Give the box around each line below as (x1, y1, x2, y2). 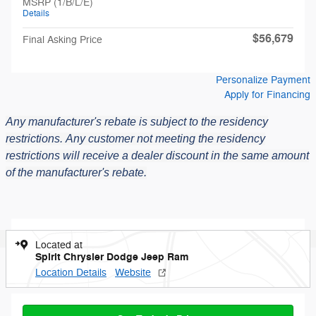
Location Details (35, 267, 107, 279)
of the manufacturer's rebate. (6, 166, 147, 178)
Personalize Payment (216, 74, 310, 86)
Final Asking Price (23, 34, 102, 46)
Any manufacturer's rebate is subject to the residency (6, 116, 268, 128)
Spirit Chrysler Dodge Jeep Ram (35, 250, 188, 264)
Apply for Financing (224, 89, 310, 101)
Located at (35, 239, 83, 251)
